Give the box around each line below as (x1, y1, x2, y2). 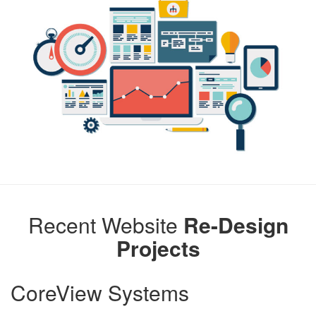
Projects (116, 232, 200, 263)
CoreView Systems (11, 276, 189, 308)
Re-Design (183, 209, 288, 240)
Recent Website (28, 209, 183, 240)
